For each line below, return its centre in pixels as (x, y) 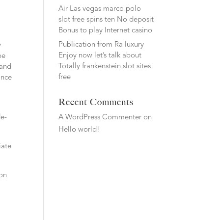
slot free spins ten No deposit (106, 20)
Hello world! (79, 130)
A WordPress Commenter (100, 118)
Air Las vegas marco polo (100, 9)
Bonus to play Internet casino (106, 30)
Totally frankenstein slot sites (105, 67)
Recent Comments (96, 102)
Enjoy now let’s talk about (100, 56)
